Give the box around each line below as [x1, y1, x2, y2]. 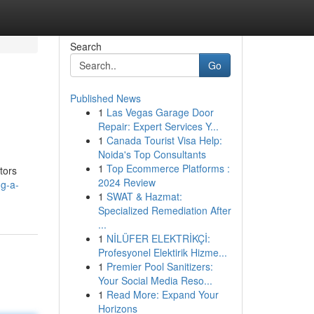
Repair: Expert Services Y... [97, 119, 219, 133]
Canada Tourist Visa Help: [106, 133, 222, 147]
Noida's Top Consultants [97, 147, 206, 161]
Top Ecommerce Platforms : [106, 161, 230, 175]
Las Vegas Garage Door [106, 105, 214, 119]
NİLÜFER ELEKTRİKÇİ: [106, 231, 210, 245]
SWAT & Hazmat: [106, 189, 182, 203]
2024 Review [97, 175, 156, 189]
